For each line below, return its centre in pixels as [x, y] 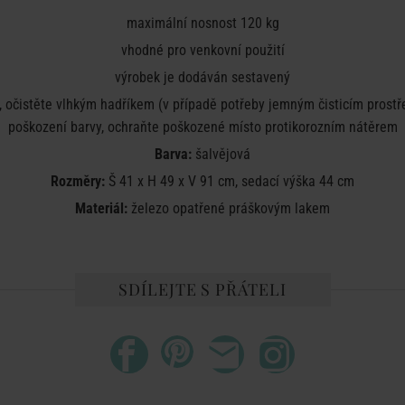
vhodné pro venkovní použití [202, 50]
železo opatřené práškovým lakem [229, 208]
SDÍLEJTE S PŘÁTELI [202, 289]
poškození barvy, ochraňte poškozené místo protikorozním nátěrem [202, 127]
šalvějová [221, 154]
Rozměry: [78, 181]
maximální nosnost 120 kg [202, 23]
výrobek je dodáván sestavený [202, 77]
